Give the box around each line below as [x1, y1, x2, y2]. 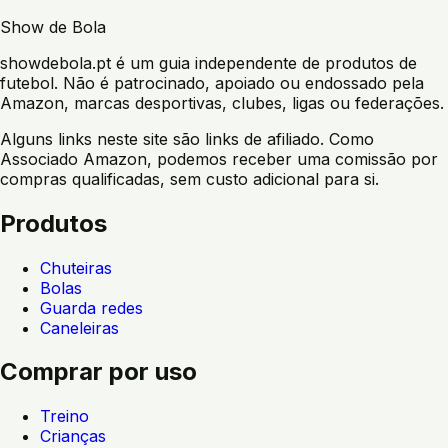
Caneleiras [40, 317, 119, 338]
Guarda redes [40, 297, 143, 318]
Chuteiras [40, 257, 112, 278]
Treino [40, 406, 89, 427]
